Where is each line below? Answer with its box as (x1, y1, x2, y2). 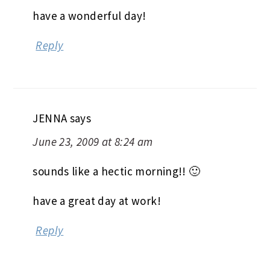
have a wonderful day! (33, 8, 146, 23)
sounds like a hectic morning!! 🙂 (33, 163, 201, 178)
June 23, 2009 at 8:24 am (33, 134, 153, 149)
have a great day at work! (33, 193, 161, 208)
